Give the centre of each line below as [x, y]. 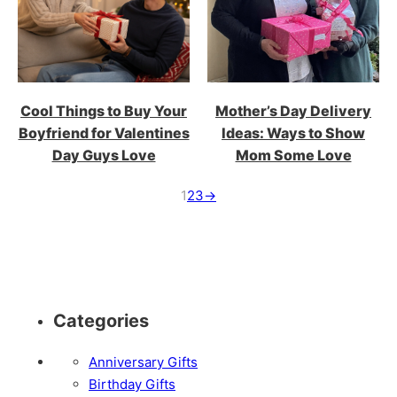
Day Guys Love [104, 156]
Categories [101, 321]
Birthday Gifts [132, 385]
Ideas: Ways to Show [293, 133]
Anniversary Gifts [143, 362]
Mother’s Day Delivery [293, 111]
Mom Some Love [293, 156]
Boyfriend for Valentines [104, 133]
